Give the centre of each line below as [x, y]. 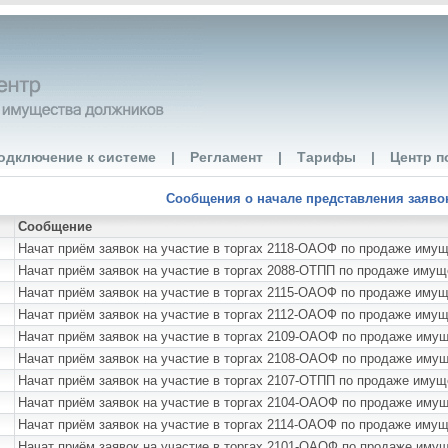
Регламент [226, 157]
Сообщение [55, 226]
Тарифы [326, 157]
